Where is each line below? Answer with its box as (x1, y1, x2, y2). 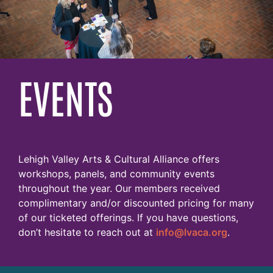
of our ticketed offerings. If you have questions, (18, 211, 238, 224)
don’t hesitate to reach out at (18, 226, 156, 239)
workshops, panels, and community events (18, 168, 214, 180)
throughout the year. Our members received (18, 182, 220, 195)
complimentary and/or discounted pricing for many (18, 197, 254, 210)
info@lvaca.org (156, 226, 227, 239)
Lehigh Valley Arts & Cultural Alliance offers (18, 153, 219, 166)
